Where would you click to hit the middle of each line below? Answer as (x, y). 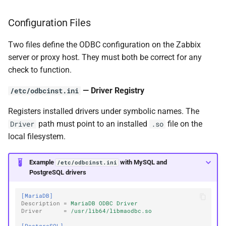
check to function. (40, 70)
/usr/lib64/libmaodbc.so (111, 211)
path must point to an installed (93, 124)
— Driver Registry (112, 90)
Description (41, 204)
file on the (184, 124)
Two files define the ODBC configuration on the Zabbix (104, 44)
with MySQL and (143, 162)
